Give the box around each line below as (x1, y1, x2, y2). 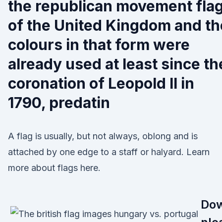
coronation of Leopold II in (8, 74, 194, 92)
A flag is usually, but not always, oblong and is (8, 131, 198, 141)
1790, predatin (8, 94, 110, 111)
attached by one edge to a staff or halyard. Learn (8, 147, 210, 157)
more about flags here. (8, 163, 101, 173)
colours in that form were (8, 36, 190, 54)
